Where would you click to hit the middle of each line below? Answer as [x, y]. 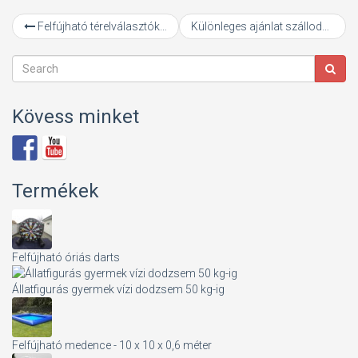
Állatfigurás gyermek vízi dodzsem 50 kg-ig [118, 290]
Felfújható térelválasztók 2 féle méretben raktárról [97, 27]
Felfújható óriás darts [66, 258]
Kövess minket [76, 117]
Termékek [56, 191]
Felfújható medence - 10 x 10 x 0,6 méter [112, 346]
